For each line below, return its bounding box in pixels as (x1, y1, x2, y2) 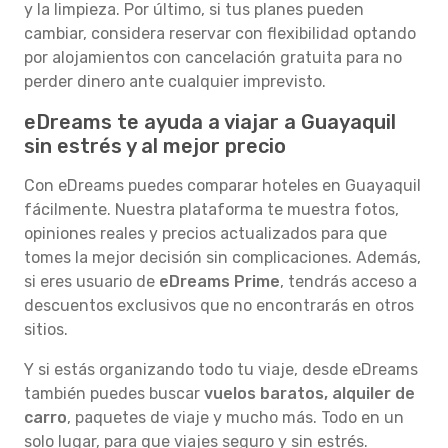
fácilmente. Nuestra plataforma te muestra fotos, (24, 200, 399, 219)
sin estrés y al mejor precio (24, 134, 286, 158)
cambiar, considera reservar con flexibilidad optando (24, 24, 416, 43)
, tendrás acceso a (280, 272, 417, 291)
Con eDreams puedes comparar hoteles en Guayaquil (24, 176, 421, 195)
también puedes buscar (24, 384, 204, 403)
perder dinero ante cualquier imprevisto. (24, 72, 326, 91)
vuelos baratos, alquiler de (204, 384, 415, 403)
